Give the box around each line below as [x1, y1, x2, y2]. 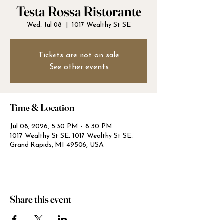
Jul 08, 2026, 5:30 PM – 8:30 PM [10, 123, 112, 130]
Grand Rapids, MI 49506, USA [10, 141, 104, 149]
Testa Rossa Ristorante [16, 3, 141, 20]
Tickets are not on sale [38, 52, 119, 59]
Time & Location [10, 101, 74, 113]
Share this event [10, 193, 71, 205]
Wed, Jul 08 [27, 21, 62, 28]
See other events [49, 63, 109, 71]
